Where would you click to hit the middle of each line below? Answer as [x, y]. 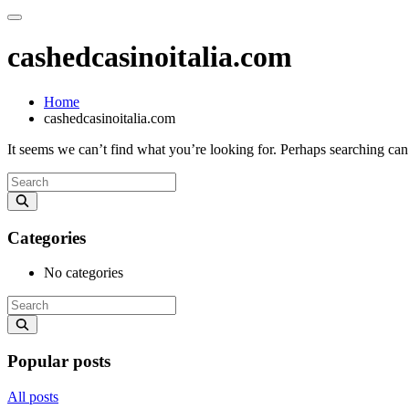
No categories [84, 273]
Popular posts [59, 362]
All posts [33, 396]
